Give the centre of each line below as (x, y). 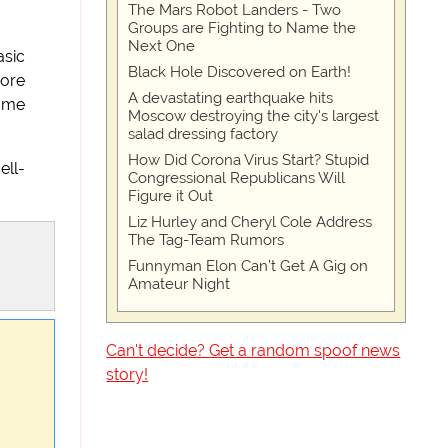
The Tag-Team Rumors (206, 240)
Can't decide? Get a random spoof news (253, 350)
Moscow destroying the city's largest (254, 116)
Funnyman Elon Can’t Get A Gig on (248, 266)
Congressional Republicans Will (237, 178)
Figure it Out (171, 196)
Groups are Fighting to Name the (242, 28)
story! (127, 374)
